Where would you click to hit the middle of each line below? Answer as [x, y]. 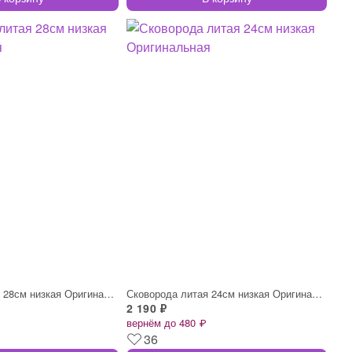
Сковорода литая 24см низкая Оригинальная [317, 293]
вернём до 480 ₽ [166, 322]
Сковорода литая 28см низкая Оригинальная [109, 293]
